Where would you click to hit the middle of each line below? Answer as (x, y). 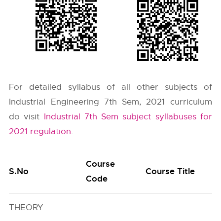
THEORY (26, 207)
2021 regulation (40, 131)
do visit (26, 117)
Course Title (170, 171)
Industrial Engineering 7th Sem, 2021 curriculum (110, 102)
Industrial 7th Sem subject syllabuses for (128, 117)
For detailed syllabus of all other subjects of (110, 87)
